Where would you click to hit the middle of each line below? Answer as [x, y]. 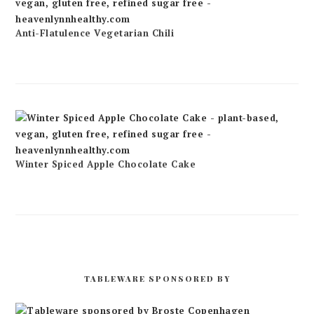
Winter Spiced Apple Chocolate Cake [106, 164]
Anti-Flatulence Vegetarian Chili [95, 33]
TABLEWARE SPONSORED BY [157, 279]
